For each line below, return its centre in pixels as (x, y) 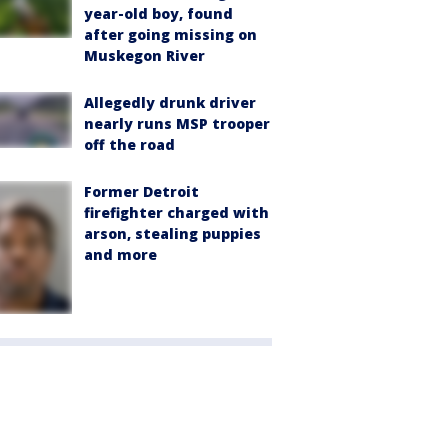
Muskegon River (144, 55)
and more (120, 254)
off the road (129, 144)
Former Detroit (141, 191)
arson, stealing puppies (172, 233)
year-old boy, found (158, 13)
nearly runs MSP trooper (177, 123)
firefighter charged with (176, 212)
